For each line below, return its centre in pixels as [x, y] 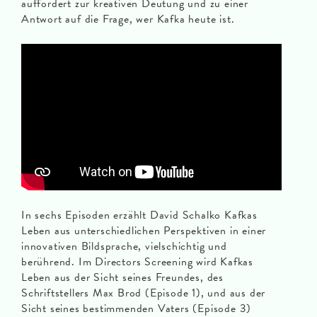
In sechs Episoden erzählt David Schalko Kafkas [139, 215]
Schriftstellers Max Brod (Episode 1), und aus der [144, 293]
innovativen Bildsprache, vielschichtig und [124, 247]
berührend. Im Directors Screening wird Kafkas [137, 262]
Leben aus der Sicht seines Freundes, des [123, 278]
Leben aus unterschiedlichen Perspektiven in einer [144, 231]
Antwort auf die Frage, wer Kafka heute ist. [128, 19]
